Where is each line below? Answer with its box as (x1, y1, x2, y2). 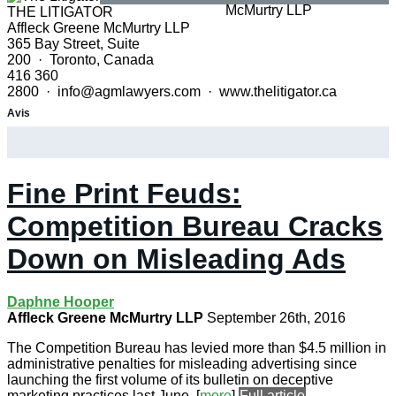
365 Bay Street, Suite (7, 36, 140, 51)
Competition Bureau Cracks (7, 209, 383, 242)
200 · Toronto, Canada (7, 52, 154, 67)
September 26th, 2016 (207, 309, 346, 325)
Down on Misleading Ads (7, 242, 346, 275)
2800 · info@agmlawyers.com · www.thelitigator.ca (7, 84, 337, 99)
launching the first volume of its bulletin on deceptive (7, 371, 333, 387)
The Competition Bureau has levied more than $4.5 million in (7, 339, 386, 355)
